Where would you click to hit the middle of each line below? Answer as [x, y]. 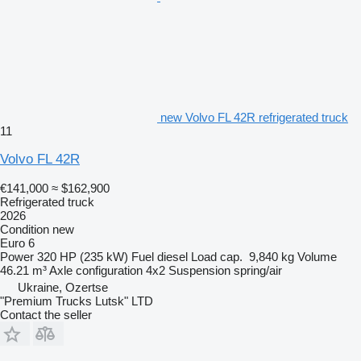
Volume [317, 256]
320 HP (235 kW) [83, 256]
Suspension [199, 270]
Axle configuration [96, 270]
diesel [172, 256]
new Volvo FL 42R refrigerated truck [254, 117]
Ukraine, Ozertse [63, 287]
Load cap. [217, 256]
